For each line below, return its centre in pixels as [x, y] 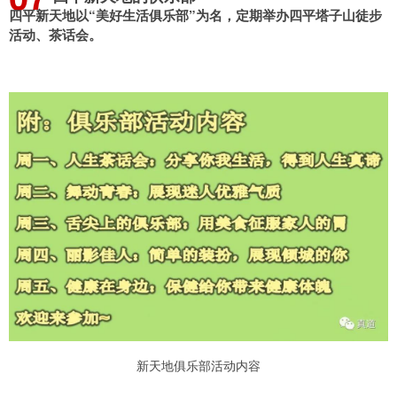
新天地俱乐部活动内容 [198, 366]
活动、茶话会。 [55, 35]
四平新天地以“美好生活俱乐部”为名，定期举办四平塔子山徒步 [195, 16]
